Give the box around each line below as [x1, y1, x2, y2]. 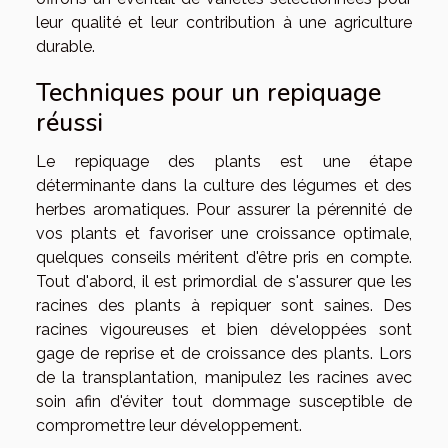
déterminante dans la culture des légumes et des [36, 176, 412, 196]
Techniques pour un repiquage [36, 75, 381, 111]
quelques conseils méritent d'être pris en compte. [36, 248, 412, 268]
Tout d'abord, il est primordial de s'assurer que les [36, 272, 412, 292]
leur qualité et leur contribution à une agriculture [36, 13, 412, 33]
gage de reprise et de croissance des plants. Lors [36, 344, 412, 364]
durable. [36, 37, 95, 57]
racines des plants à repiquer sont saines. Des [36, 296, 412, 316]
